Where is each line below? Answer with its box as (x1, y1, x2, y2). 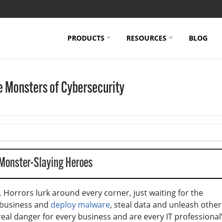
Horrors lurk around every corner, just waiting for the (1, 187, 203, 198)
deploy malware (51, 199, 110, 210)
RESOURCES (126, 33, 167, 43)
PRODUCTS (67, 33, 105, 43)
